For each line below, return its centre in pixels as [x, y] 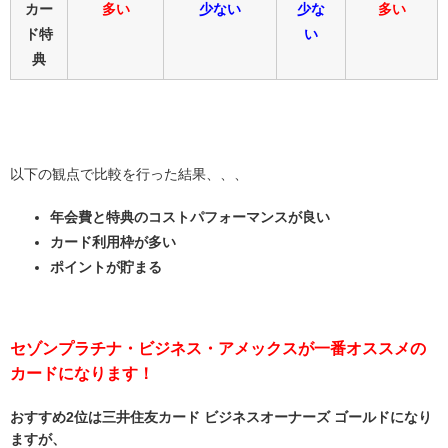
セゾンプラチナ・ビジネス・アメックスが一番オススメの [218, 349]
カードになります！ [82, 374]
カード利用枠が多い [113, 242]
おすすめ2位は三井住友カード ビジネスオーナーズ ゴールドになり [221, 417]
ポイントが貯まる [106, 267]
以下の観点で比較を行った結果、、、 [129, 174]
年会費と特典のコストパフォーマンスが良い [190, 217]
